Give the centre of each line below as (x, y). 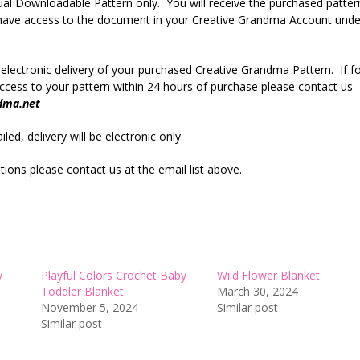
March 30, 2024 (257, 291)
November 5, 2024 (89, 307)
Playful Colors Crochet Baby (113, 275)
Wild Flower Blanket (268, 275)
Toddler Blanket (84, 291)
